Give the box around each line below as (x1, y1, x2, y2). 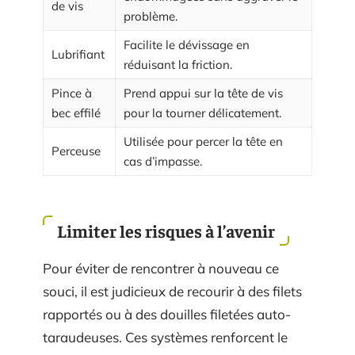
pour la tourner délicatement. (124, 105, 281, 120)
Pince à (52, 85, 92, 101)
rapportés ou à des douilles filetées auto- (43, 306, 291, 323)
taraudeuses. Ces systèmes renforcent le (43, 329, 288, 345)
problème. (124, 8, 177, 24)
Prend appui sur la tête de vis (124, 85, 283, 101)
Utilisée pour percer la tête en (124, 133, 283, 149)
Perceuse (52, 143, 101, 158)
